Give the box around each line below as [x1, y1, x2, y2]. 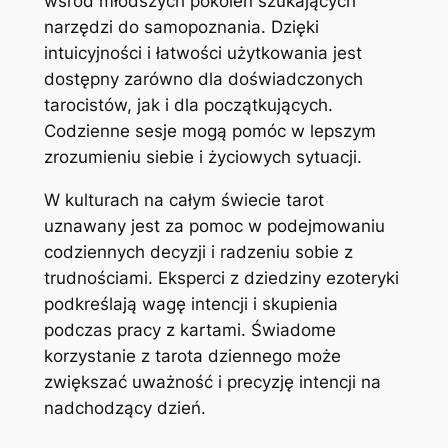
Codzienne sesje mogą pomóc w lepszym [43, 121, 376, 142]
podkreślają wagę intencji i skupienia [43, 293, 338, 314]
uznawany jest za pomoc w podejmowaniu [43, 215, 385, 236]
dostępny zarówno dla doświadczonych [43, 69, 363, 90]
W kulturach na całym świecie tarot [43, 189, 324, 210]
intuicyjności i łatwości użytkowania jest [43, 43, 362, 64]
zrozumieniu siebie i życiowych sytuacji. [43, 147, 362, 168]
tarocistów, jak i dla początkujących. [43, 95, 333, 116]
